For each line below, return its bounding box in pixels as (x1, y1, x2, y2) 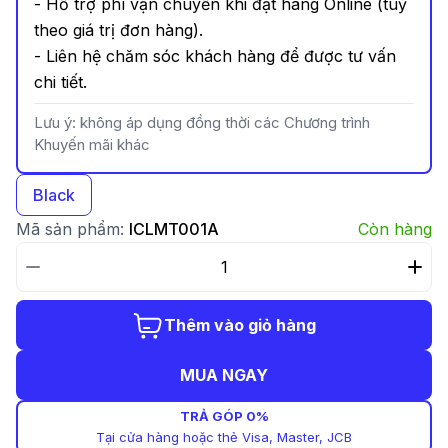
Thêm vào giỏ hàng (164, 315, 316, 336)
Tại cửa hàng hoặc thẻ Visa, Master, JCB (96, 429, 352, 446)
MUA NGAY (180, 365, 268, 386)
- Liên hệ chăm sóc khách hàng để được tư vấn (34, 46, 396, 67)
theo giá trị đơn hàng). (34, 20, 203, 41)
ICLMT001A (129, 219, 219, 240)
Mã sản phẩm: (16, 219, 124, 240)
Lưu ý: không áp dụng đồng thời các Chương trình (34, 113, 370, 133)
